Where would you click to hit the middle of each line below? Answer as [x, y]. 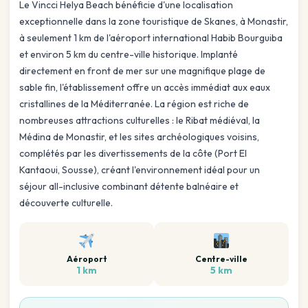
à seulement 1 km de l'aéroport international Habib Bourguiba [151, 38]
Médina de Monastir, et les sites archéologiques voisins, [139, 137]
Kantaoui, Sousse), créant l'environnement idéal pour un [140, 170]
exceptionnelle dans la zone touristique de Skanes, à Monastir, [154, 22]
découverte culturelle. [66, 203]
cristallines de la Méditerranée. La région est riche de [134, 104]
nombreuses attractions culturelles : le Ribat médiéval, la [140, 121]
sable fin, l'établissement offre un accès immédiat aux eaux [145, 88]
